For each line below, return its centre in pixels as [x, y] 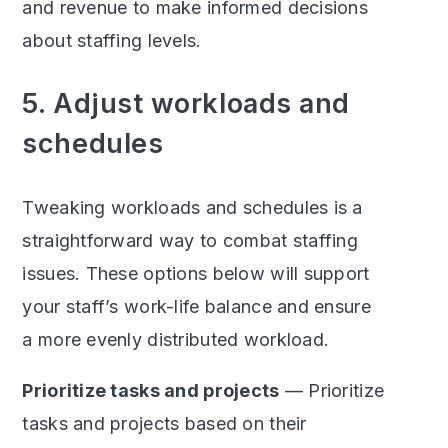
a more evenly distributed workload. [176, 339]
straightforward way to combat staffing [190, 240]
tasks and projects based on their [164, 423]
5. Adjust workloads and [186, 103]
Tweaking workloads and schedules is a [192, 207]
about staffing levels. [112, 40]
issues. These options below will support [196, 273]
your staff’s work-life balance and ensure [196, 306]
